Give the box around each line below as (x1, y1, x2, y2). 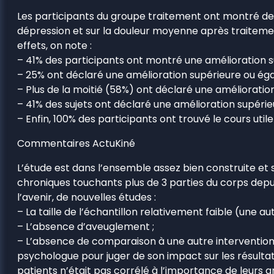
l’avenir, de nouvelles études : (17, 190, 156, 204)
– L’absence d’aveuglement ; (17, 219, 154, 234)
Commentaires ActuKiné (17, 136, 135, 150)
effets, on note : (17, 38, 92, 53)
